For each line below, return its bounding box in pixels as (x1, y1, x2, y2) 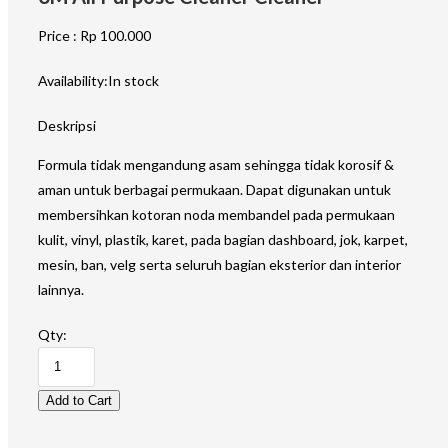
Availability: (38, 72, 108, 89)
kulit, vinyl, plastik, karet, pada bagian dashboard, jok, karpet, (38, 231, 408, 248)
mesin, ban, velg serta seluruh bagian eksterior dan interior (38, 256, 401, 273)
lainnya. (38, 281, 84, 298)
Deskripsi (38, 117, 96, 134)
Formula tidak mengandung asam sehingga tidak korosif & (38, 156, 394, 173)
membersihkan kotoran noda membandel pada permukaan (38, 206, 395, 223)
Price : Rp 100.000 (38, 27, 151, 44)
